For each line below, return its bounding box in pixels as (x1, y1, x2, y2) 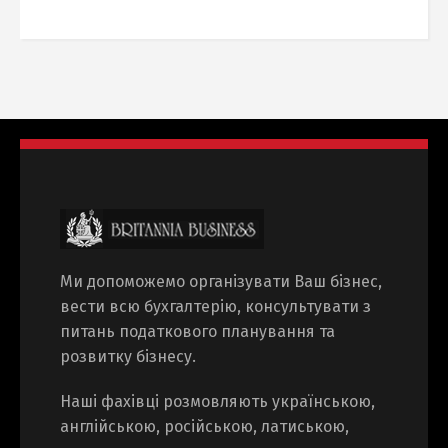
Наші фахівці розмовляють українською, (60, 392, 375, 412)
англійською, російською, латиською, (60, 417, 349, 437)
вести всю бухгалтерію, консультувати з (60, 297, 371, 317)
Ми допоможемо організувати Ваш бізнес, (60, 272, 382, 292)
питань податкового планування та (60, 322, 335, 342)
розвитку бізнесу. (60, 347, 196, 367)
